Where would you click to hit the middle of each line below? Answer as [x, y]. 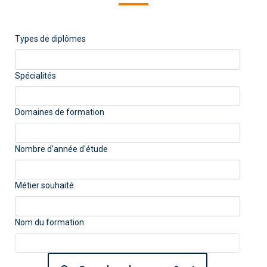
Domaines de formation [59, 112]
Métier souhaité [44, 185]
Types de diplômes [50, 39]
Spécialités [35, 75]
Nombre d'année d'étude [61, 149]
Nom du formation [49, 222]
